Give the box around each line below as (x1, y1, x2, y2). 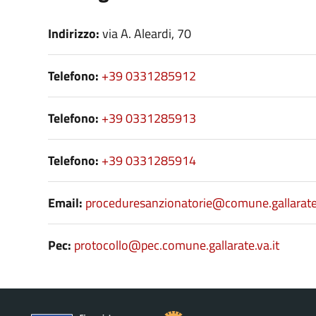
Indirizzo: (48, 24, 99, 43)
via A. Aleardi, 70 (99, 24, 191, 43)
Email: (48, 193, 83, 212)
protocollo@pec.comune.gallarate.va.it (74, 236, 279, 255)
